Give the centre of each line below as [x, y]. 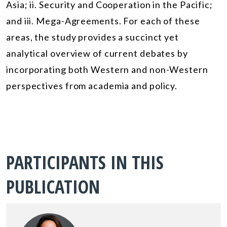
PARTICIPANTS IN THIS [85, 162]
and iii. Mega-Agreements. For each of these [103, 21]
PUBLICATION [53, 186]
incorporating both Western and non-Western [107, 69]
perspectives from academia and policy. [92, 85]
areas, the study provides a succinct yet [92, 37]
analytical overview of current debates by [97, 53]
